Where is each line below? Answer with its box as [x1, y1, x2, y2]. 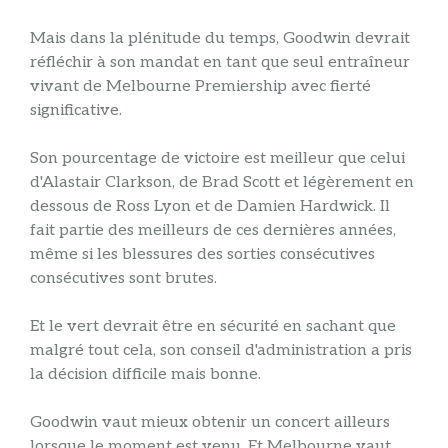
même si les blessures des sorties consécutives [30, 244, 375, 264]
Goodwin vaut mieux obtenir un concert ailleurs [30, 412, 390, 432]
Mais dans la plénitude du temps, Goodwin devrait [30, 28, 410, 48]
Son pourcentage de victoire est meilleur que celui [30, 148, 405, 168]
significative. [30, 100, 122, 120]
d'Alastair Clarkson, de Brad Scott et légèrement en [30, 172, 414, 192]
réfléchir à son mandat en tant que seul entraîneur [30, 52, 410, 72]
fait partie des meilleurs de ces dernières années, [30, 220, 396, 240]
